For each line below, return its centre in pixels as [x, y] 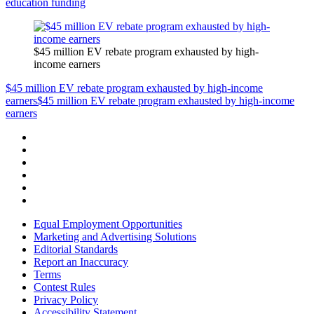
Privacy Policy [66, 300]
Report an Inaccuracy [81, 262]
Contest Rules [64, 287]
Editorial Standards [76, 250]
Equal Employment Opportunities [108, 224]
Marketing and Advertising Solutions [115, 237]
